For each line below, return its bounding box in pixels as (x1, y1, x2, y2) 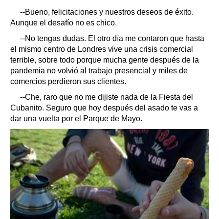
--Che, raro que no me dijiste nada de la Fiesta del (20, 93, 193, 102)
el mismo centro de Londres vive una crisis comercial (10, 45, 193, 54)
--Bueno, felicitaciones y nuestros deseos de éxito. (20, 8, 194, 17)
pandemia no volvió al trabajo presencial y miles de (10, 66, 188, 75)
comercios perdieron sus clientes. (10, 77, 126, 86)
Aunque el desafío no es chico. (10, 19, 117, 27)
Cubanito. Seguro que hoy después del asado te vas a (10, 104, 198, 112)
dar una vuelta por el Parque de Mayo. (10, 114, 142, 123)
